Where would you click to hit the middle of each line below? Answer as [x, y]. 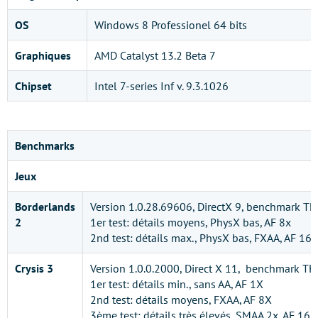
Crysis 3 [34, 268]
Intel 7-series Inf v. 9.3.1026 [161, 86]
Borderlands [45, 206]
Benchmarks [45, 145]
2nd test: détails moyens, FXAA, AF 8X [181, 299]
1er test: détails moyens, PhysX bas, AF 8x [191, 222]
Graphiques [43, 55]
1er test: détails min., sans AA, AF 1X [177, 284]
